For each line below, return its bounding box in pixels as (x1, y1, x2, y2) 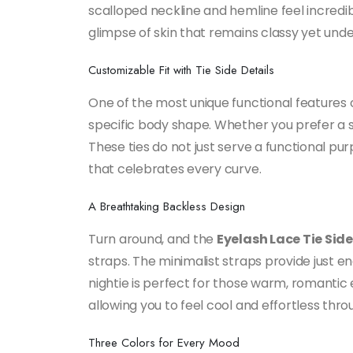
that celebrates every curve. (88, 160, 262, 179)
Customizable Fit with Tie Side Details (88, 61, 274, 80)
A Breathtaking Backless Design (88, 198, 245, 216)
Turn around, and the (88, 230, 217, 249)
